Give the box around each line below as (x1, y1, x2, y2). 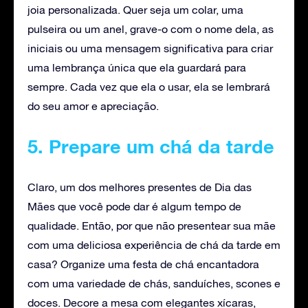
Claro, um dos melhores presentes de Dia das (27, 181, 252, 194)
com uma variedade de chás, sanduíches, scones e (27, 277, 280, 290)
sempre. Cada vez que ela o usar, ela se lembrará (27, 80, 270, 93)
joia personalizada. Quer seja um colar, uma (27, 3, 243, 16)
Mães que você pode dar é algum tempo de (27, 200, 241, 213)
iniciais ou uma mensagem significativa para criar (27, 42, 273, 55)
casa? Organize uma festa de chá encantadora (27, 258, 259, 271)
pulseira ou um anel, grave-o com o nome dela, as (27, 23, 274, 36)
